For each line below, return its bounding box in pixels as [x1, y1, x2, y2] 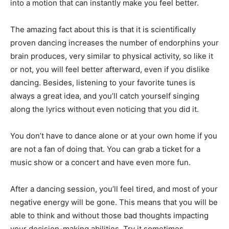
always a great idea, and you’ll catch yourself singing [10, 91, 199, 101]
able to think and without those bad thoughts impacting [10, 211, 209, 220]
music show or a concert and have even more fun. [10, 157, 191, 167]
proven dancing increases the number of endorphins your [10, 38, 219, 48]
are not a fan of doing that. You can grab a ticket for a [10, 144, 200, 154]
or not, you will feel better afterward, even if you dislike [10, 64, 210, 74]
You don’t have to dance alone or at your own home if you [10, 131, 217, 141]
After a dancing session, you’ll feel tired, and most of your [10, 184, 218, 194]
